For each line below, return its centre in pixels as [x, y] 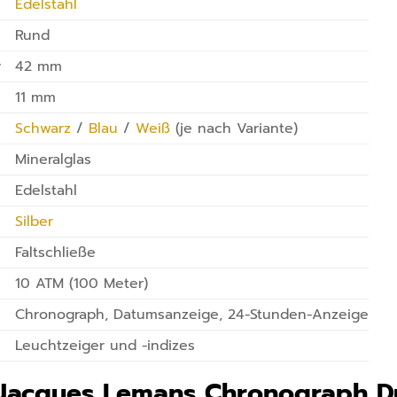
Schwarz [43, 128]
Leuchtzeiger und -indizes [105, 345]
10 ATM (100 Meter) [82, 283]
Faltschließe [56, 252]
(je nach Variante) [234, 128]
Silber [35, 221]
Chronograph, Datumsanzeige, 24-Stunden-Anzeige [192, 314]
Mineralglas [54, 159]
